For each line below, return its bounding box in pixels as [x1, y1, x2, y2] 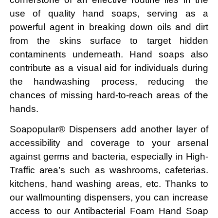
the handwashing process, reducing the [10, 76, 208, 87]
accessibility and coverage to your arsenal [10, 137, 208, 148]
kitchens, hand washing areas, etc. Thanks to [10, 178, 208, 189]
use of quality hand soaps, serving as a [10, 8, 208, 18]
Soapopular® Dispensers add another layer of [10, 124, 208, 134]
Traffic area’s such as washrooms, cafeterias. [10, 164, 208, 175]
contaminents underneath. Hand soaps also [10, 49, 208, 59]
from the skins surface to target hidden [10, 35, 208, 46]
